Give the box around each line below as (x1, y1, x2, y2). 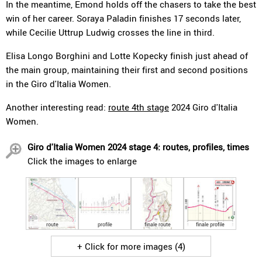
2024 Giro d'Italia (169, 101, 237, 113)
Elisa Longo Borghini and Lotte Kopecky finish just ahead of (6, 50, 248, 61)
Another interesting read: (6, 101, 108, 113)
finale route (144, 220, 171, 228)
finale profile (195, 220, 225, 228)
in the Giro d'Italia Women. (6, 78, 111, 89)
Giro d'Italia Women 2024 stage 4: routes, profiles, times (27, 141, 249, 153)
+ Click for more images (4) (77, 240, 185, 252)
